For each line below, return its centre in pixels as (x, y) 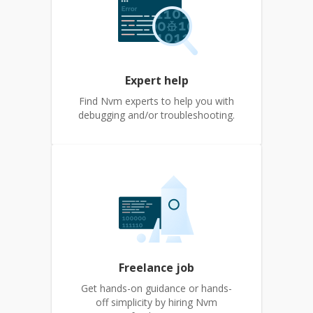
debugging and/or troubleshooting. (156, 115)
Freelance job (156, 268)
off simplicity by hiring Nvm (156, 302)
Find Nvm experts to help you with (156, 101)
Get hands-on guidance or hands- (156, 288)
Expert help (156, 80)
